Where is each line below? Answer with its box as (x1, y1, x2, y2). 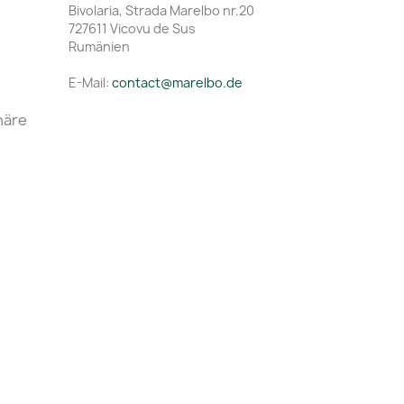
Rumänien (69, 38, 130, 56)
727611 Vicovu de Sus (69, 20, 196, 38)
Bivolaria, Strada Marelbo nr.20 (69, 2, 254, 20)
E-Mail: (69, 74, 112, 92)
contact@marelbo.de (112, 74, 243, 92)
